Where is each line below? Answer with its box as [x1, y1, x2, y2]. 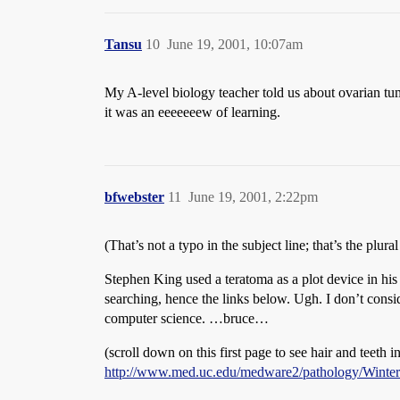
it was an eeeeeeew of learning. [104, 104, 280, 120]
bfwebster [104, 189, 164, 204]
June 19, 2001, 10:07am [167, 37, 303, 52]
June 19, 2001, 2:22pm [188, 189, 318, 204]
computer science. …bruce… [104, 311, 269, 326]
